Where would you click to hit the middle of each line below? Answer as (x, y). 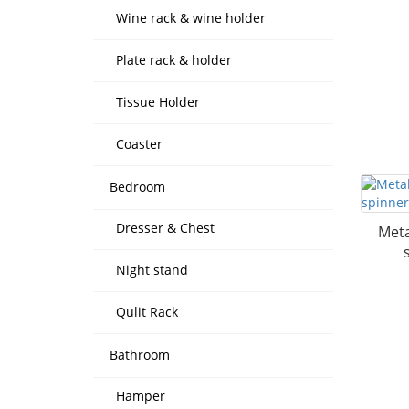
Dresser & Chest (165, 228)
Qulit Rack (147, 312)
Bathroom (140, 355)
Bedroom (137, 187)
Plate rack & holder (174, 60)
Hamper (141, 396)
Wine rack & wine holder (191, 18)
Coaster (139, 144)
